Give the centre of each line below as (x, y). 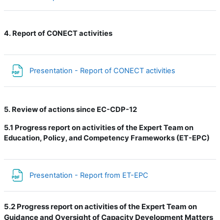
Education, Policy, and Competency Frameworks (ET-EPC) (107, 138)
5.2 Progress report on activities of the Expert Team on (100, 206)
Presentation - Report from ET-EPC (90, 175)
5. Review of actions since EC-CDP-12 (70, 110)
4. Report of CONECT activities (58, 33)
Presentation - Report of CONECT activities (103, 70)
